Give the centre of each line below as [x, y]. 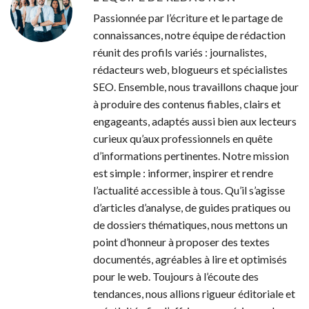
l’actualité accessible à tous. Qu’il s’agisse [189, 190]
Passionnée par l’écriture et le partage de [188, 17]
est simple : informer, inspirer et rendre [183, 172]
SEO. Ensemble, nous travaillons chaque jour [196, 86]
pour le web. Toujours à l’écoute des [176, 276]
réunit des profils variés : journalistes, [180, 52]
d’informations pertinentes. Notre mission [191, 155]
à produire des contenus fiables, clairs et [187, 103]
